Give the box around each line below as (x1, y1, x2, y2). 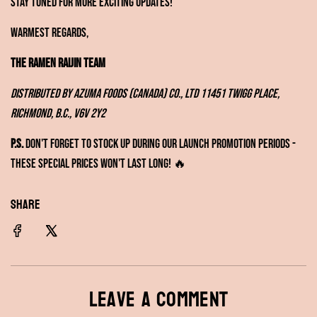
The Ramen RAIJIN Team (11, 55, 105, 71)
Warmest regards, (11, 25, 88, 40)
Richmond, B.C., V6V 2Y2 (11, 105, 105, 121)
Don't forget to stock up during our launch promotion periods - (23, 136, 296, 151)
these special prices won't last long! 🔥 (11, 156, 186, 171)
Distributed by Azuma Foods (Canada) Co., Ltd (11, 86, 198, 101)
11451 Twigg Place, (200, 86, 279, 101)
